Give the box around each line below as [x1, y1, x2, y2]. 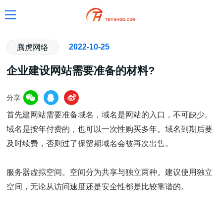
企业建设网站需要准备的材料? [6, 65, 155, 77]
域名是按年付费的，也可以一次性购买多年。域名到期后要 [6, 124, 213, 133]
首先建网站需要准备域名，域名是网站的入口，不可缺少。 [6, 110, 213, 119]
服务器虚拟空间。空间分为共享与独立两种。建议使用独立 [6, 167, 213, 176]
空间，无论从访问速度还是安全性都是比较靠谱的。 [6, 182, 189, 191]
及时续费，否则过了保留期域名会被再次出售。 [6, 139, 173, 148]
